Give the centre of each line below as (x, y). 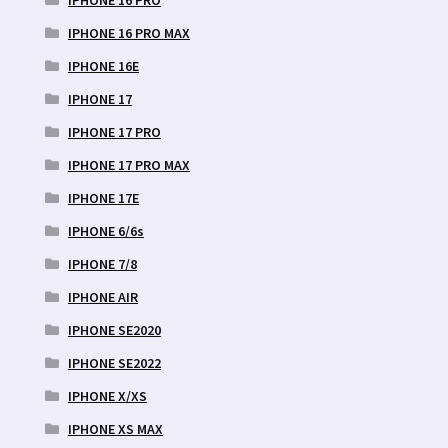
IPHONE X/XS (107, 395)
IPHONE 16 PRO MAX (128, 32)
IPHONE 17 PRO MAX (128, 164)
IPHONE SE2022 (114, 362)
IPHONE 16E (103, 65)
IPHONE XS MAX (115, 428)
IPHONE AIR (102, 296)
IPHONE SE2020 (114, 329)
